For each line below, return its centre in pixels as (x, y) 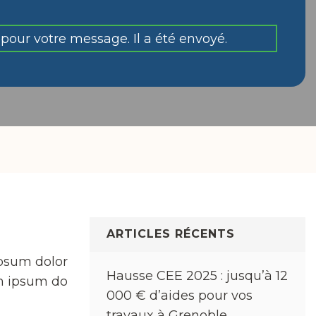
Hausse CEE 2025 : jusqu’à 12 (197, 276)
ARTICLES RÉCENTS (171, 234)
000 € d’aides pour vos (180, 296)
